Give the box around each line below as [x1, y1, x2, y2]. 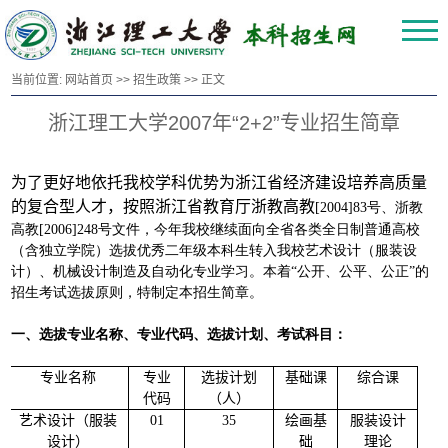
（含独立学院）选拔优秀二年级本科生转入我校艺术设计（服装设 [11, 243, 418, 259]
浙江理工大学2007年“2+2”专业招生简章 [48, 112, 400, 135]
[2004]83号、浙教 [315, 200, 424, 216]
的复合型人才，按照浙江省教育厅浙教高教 [11, 198, 316, 216]
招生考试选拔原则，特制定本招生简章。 [11, 285, 264, 301]
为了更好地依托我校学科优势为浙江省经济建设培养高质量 [11, 174, 428, 192]
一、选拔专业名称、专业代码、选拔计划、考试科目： [11, 327, 348, 343]
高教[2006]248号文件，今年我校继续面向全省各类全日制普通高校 [11, 222, 421, 238]
